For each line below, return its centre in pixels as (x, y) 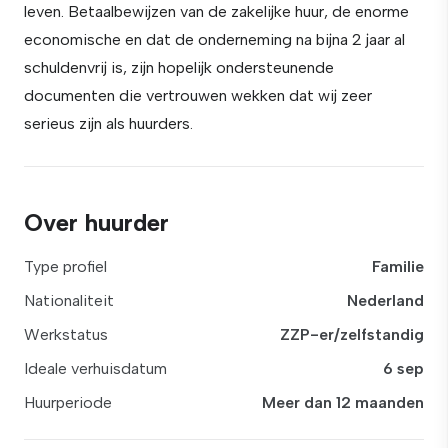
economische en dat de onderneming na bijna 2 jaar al (214, 39)
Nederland (385, 300)
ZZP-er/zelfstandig (352, 334)
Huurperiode (68, 402)
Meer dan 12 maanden (343, 402)
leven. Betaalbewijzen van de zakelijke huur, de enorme (216, 11)
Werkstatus (66, 334)
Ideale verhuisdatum (95, 368)
